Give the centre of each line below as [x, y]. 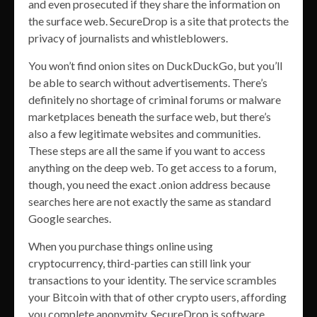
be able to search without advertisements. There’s [148, 82]
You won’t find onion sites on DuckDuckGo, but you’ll [155, 65]
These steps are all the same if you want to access [147, 150]
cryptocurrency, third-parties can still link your [140, 263]
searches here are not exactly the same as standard [150, 201]
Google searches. [70, 218]
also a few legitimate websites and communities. [144, 133]
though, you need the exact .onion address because [149, 184]
